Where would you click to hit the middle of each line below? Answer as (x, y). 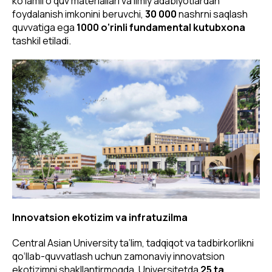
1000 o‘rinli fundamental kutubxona (161, 27)
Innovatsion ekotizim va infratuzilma (100, 218)
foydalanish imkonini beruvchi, (79, 14)
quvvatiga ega (44, 27)
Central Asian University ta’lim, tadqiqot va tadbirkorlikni (133, 243)
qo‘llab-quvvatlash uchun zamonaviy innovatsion (118, 257)
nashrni (195, 14)
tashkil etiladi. (42, 40)
